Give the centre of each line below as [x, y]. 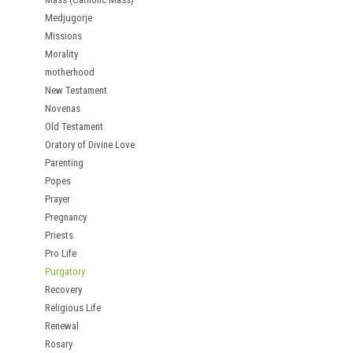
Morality [61, 54]
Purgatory [65, 271]
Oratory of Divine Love [90, 145]
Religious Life [73, 308]
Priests [59, 235]
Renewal [62, 326]
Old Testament [74, 126]
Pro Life [61, 253]
